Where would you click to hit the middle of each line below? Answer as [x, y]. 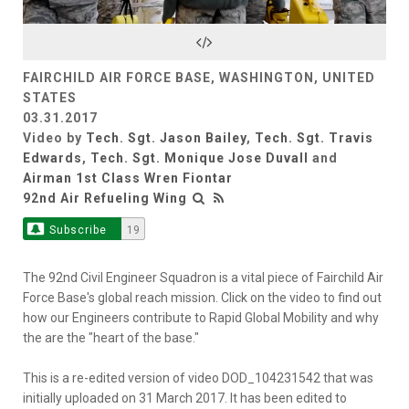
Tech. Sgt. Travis [314, 137]
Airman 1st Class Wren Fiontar [128, 178]
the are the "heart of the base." [111, 337]
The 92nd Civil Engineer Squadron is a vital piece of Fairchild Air [203, 277]
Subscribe [78, 230]
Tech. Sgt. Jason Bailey [166, 137]
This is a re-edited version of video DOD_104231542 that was [198, 378]
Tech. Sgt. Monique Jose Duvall [199, 157]
